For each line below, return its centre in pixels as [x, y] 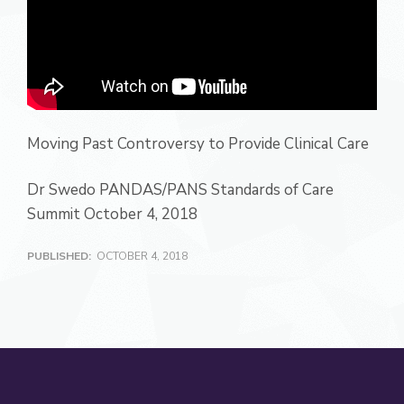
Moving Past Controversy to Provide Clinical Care [198, 144]
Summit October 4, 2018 [112, 215]
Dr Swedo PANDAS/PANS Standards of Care [180, 190]
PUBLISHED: [62, 257]
